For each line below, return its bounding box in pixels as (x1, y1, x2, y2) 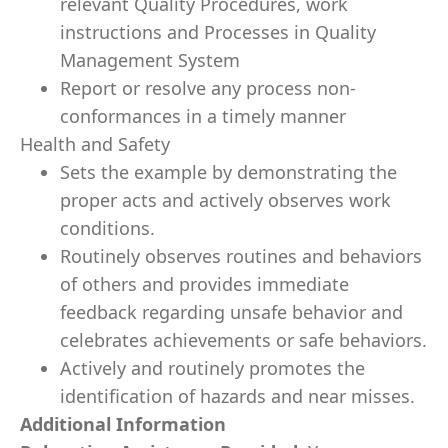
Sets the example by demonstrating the (60, 160, 397, 184)
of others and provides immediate (60, 272, 349, 296)
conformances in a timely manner (60, 104, 346, 128)
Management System (60, 48, 240, 72)
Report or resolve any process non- (60, 76, 356, 100)
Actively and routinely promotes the (60, 356, 365, 380)
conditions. (60, 216, 155, 240)
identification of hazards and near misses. (60, 384, 415, 408)
